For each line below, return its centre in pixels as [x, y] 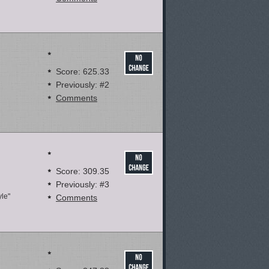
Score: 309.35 [83, 171]
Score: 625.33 [83, 71]
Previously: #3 [83, 184]
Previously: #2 [83, 85]
